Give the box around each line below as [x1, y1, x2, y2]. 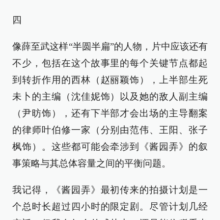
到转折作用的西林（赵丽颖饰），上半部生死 [12, 75, 208, 85]
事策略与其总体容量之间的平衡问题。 [12, 158, 171, 168]
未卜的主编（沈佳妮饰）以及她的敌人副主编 [12, 91, 208, 102]
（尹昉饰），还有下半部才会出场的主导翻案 [12, 108, 208, 118]
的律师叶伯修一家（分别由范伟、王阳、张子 [12, 125, 208, 135]
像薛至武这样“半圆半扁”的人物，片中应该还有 [12, 41, 208, 52]
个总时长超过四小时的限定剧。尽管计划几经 [12, 201, 208, 212]
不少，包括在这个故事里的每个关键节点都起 [12, 58, 208, 68]
